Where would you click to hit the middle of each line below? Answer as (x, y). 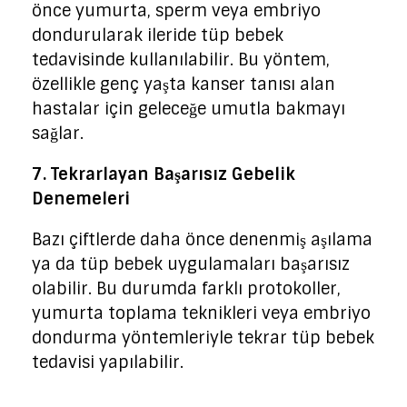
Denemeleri (81, 199)
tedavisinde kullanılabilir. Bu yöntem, (181, 60)
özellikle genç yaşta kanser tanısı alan (184, 84)
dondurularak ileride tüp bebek (158, 35)
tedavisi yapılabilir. (108, 362)
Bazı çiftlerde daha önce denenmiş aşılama (202, 239)
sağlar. (58, 133)
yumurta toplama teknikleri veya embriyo (201, 313)
